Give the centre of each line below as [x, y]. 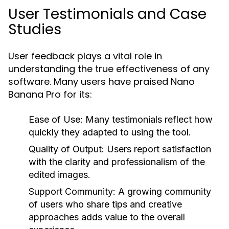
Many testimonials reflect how [148, 119]
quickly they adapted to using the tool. [110, 132]
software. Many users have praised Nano [101, 82]
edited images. [60, 175]
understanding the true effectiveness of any [109, 69]
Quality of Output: [66, 149]
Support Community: [72, 191]
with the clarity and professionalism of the [117, 162]
